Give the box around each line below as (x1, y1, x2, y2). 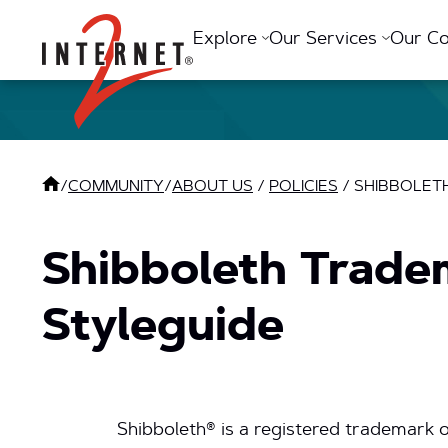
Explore (193, 31, 262, 49)
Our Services (269, 31, 383, 49)
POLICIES (269, 179, 338, 195)
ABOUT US (172, 179, 253, 195)
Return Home (117, 13, 216, 29)
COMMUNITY (68, 179, 164, 195)
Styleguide (42, 307, 284, 352)
